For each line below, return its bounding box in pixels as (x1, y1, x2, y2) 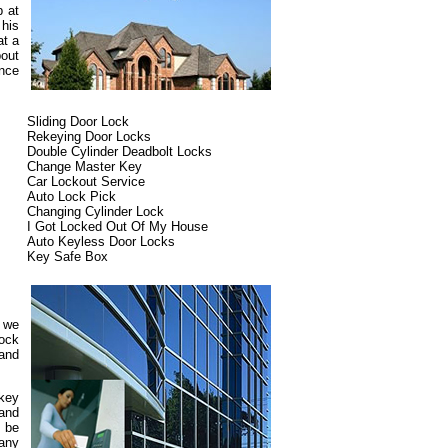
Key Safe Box (27, 249, 108, 264)
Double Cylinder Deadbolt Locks (27, 144, 212, 159)
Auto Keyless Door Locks (27, 234, 175, 249)
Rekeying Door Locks (27, 129, 151, 144)
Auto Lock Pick (27, 189, 116, 204)
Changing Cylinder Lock (27, 204, 164, 219)
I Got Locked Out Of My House (27, 219, 208, 234)
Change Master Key (27, 159, 142, 174)
